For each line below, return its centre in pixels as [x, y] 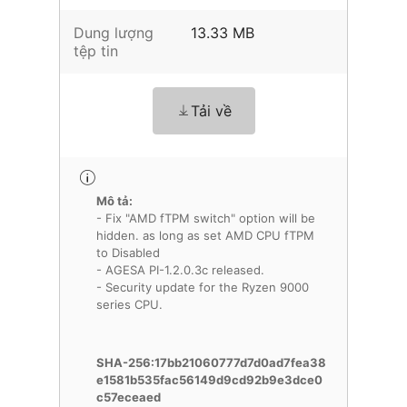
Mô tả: [114, 201]
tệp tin [96, 51]
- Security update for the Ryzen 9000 [203, 287]
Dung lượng [114, 33]
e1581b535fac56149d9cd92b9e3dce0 [209, 380]
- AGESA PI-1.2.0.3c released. [180, 270]
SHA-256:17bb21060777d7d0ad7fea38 [211, 362]
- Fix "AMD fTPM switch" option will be [206, 218]
